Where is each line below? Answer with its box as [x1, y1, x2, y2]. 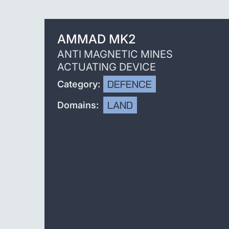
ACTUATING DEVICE [57, 61, 156, 73]
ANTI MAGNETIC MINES [57, 48, 173, 60]
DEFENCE [107, 78, 152, 90]
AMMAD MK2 [57, 32, 136, 47]
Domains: [57, 100, 99, 110]
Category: [57, 79, 100, 89]
